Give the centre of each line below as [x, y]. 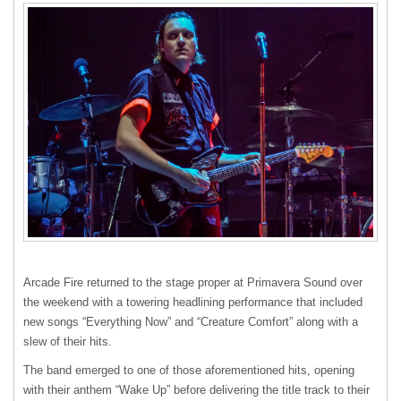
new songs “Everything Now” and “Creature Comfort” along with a [191, 322]
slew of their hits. [68, 342]
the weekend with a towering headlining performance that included [193, 303]
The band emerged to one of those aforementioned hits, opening [189, 371]
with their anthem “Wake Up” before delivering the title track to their [196, 390]
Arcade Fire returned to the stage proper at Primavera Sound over [193, 283]
